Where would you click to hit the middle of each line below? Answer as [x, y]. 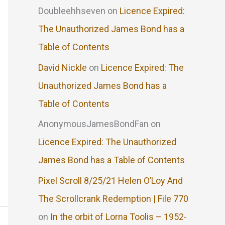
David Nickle [63, 67]
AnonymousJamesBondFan [93, 124]
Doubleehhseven [72, 11]
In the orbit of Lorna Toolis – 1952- [119, 216]
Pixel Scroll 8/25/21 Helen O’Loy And [110, 180]
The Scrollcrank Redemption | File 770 [113, 198]
